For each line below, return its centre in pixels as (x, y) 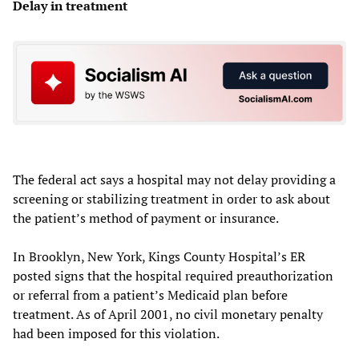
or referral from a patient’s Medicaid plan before (150, 295)
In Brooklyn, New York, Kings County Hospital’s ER (159, 257)
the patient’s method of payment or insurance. (146, 218)
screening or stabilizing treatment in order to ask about (171, 199)
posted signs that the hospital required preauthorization (173, 276)
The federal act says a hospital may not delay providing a (174, 180)
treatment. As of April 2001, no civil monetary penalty (168, 315)
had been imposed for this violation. (116, 334)
